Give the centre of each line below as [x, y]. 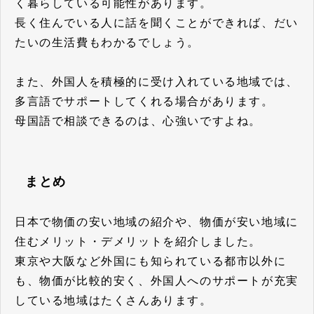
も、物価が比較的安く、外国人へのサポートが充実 [157, 281]
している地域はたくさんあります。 [114, 301]
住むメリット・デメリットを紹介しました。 [138, 242]
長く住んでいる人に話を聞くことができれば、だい [157, 23]
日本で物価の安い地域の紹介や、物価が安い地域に [157, 222]
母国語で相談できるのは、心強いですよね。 [138, 121]
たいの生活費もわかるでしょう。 [107, 43]
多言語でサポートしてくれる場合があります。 [144, 102]
